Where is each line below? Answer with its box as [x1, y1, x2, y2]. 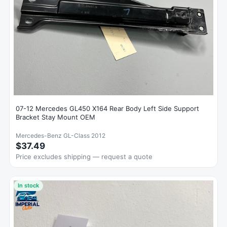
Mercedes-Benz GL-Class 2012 [16, 132, 105, 140]
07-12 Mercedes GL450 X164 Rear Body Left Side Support [16, 104, 199, 113]
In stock [18, 182, 39, 190]
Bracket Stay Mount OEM [16, 113, 95, 122]
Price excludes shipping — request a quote [16, 153, 153, 161]
